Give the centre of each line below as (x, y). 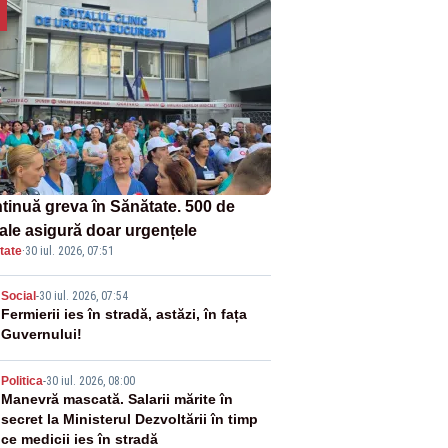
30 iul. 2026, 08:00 (90, 381)
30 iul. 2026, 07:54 (83, 296)
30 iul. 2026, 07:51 (69, 251)
